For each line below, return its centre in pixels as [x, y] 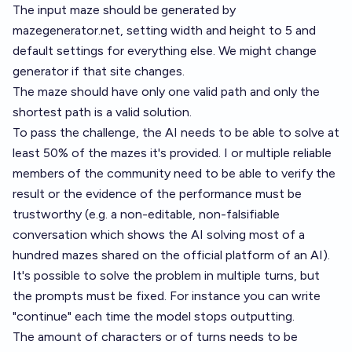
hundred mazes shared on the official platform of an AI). [171, 255]
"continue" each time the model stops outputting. [154, 316]
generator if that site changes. [99, 71]
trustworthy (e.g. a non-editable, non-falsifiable [146, 214]
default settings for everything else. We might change [165, 51]
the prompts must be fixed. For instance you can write [167, 296]
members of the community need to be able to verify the [174, 173]
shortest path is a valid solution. [102, 112]
